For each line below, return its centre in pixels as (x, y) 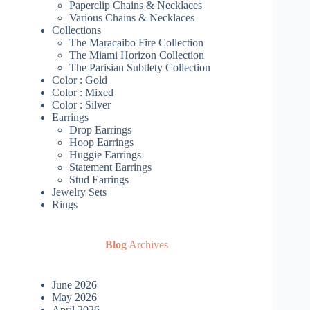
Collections (76, 30)
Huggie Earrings (105, 155)
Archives (147, 245)
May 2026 (74, 298)
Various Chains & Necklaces (132, 18)
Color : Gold (80, 80)
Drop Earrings (100, 130)
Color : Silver (81, 105)
